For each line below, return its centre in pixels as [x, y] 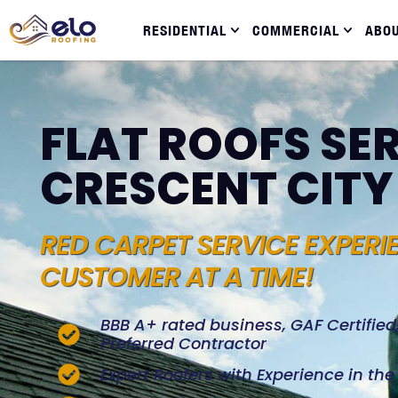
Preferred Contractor [184, 343]
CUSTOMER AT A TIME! [177, 277]
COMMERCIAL [296, 30]
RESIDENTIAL [184, 30]
